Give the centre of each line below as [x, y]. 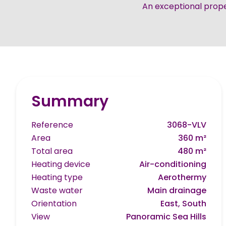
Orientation [54, 204]
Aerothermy [182, 177]
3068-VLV [187, 125]
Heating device [61, 164]
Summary [70, 101]
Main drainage [177, 190]
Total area [52, 151]
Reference [52, 125]
